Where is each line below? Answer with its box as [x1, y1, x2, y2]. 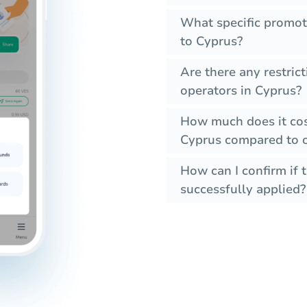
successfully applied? [180, 181, 306, 198]
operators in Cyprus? [180, 82, 302, 99]
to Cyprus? [180, 33, 243, 50]
